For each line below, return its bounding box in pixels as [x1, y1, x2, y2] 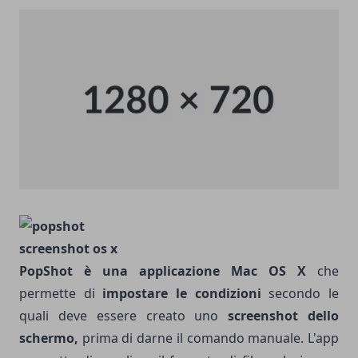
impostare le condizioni [102, 284, 261, 302]
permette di [19, 284, 103, 302]
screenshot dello [228, 306, 340, 324]
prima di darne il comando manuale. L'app [78, 328, 339, 347]
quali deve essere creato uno [19, 306, 229, 324]
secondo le [261, 284, 340, 302]
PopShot [19, 261, 73, 280]
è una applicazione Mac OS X [73, 261, 306, 280]
